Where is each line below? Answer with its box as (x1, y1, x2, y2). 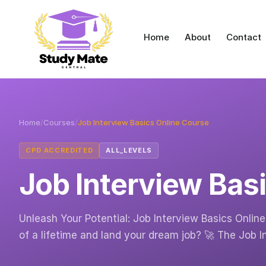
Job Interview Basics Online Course (78, 118, 209, 127)
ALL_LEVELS (106, 146, 152, 154)
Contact (226, 31, 261, 43)
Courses (43, 118, 75, 127)
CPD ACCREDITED (26, 146, 93, 154)
